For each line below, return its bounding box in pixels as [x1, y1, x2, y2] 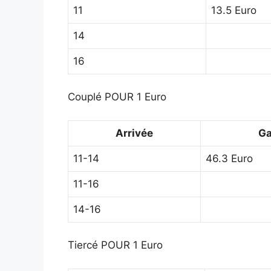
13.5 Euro [211, 4, 256, 16]
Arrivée [116, 126, 153, 139]
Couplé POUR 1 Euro [68, 91, 166, 103]
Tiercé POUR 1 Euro [68, 239, 163, 252]
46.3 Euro [206, 152, 253, 165]
